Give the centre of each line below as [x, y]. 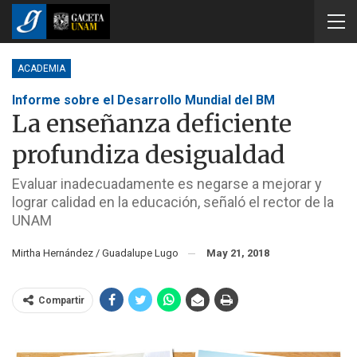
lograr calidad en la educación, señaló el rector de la [173, 202]
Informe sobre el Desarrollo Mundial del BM [143, 100]
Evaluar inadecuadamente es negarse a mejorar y [167, 184]
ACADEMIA [41, 69]
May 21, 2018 [238, 253]
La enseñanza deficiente [152, 124]
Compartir [61, 300]
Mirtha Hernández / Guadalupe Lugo [99, 253]
